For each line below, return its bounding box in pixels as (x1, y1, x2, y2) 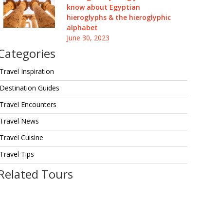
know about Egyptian (66, 2, 140, 12)
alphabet (66, 23, 98, 32)
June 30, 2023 (66, 33, 109, 42)
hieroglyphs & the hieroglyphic (66, 13, 171, 22)
